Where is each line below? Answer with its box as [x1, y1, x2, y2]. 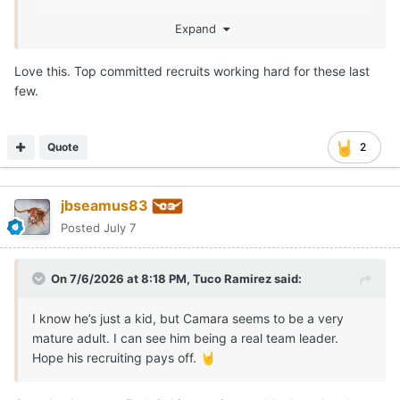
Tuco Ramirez [193, 271, 271, 287]
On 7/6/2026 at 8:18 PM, [51, 271, 193, 287]
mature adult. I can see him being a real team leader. [32, 330, 338, 346]
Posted [61, 221, 104, 236]
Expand [174, 21, 223, 37]
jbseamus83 [61, 196, 148, 215]
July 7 [104, 221, 136, 236]
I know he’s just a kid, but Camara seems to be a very [32, 311, 344, 327]
